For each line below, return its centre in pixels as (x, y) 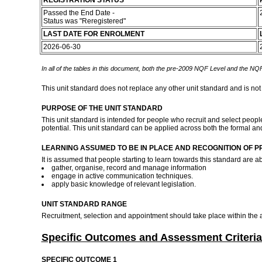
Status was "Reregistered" (85, 21)
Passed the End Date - (79, 13)
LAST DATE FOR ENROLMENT (94, 34)
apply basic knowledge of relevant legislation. (124, 184)
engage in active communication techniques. (122, 176)
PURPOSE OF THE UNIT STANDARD (102, 108)
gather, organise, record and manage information (129, 168)
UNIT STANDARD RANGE (84, 204)
